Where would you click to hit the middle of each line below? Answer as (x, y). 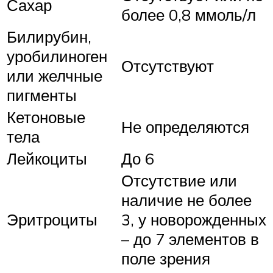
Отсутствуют (168, 66)
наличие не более (186, 200)
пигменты (42, 95)
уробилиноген (57, 56)
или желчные (55, 75)
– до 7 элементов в (190, 239)
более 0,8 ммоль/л (189, 14)
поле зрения (166, 258)
